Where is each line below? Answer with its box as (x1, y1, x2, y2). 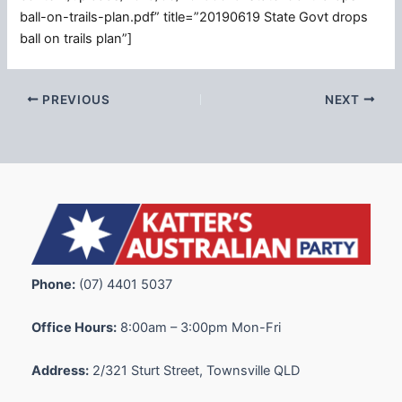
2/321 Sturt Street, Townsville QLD (89, 362, 300, 379)
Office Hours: (31, 319, 117, 336)
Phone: (31, 275, 75, 293)
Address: (31, 362, 89, 379)
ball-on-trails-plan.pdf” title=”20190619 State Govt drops (20, 8, 369, 25)
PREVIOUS (39, 92, 110, 107)
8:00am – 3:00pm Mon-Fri (117, 319, 281, 336)
